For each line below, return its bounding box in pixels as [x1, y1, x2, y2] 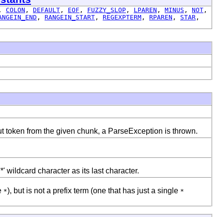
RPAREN [149, 13, 172, 21]
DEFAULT [33, 6, 60, 14]
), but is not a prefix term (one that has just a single [7, 186, 180, 195]
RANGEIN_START [45, 13, 95, 21]
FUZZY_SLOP [87, 6, 126, 14]
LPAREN [134, 6, 157, 14]
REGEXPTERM [103, 13, 141, 21]
